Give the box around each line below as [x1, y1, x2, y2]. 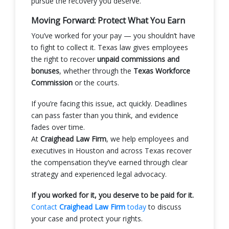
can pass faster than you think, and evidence [31, 110, 178, 120]
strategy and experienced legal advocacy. [31, 169, 167, 179]
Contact [31, 201, 59, 212]
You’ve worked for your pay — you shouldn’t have [31, 30, 195, 40]
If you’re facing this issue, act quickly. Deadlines [31, 98, 187, 108]
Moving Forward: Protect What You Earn [31, 14, 185, 26]
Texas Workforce [133, 65, 190, 76]
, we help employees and [106, 133, 189, 144]
